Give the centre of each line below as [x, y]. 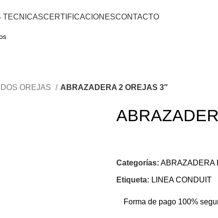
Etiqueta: [133, 180]
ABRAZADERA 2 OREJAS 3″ [114, 87]
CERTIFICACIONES [79, 17]
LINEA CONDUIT [182, 180]
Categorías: [138, 163]
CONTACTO [137, 17]
